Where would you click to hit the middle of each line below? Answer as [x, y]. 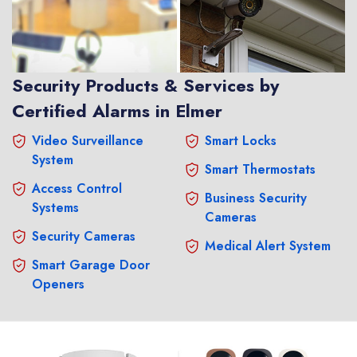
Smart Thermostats [260, 169]
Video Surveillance [88, 140]
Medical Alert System [268, 245]
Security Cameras [84, 236]
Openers [58, 284]
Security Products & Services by [145, 85]
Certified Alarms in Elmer [117, 110]
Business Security [256, 198]
